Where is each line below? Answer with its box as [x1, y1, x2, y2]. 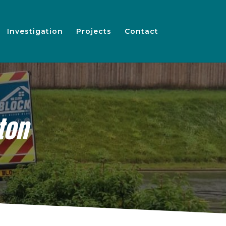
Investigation [7, 27, 63, 36]
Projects [76, 27, 111, 36]
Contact [124, 27, 158, 36]
